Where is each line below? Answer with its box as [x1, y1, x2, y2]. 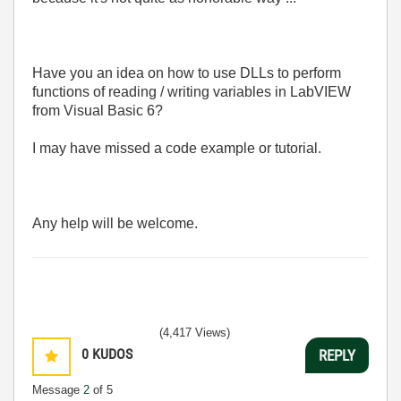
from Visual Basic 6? [32, 103, 163, 118]
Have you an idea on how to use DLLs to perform [32, 65, 341, 81]
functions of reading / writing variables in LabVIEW [32, 84, 351, 99]
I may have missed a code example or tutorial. [32, 141, 321, 156]
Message [32, 383, 83, 397]
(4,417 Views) [159, 326, 230, 339]
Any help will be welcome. [32, 216, 198, 231]
